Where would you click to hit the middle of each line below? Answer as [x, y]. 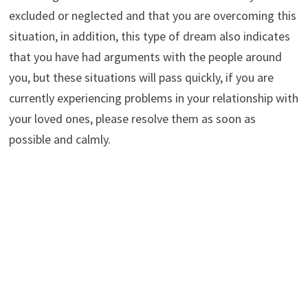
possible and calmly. [59, 139]
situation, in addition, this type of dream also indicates [149, 36]
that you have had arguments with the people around [145, 56]
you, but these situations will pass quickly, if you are [141, 77]
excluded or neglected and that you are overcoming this [152, 15]
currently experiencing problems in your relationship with [153, 98]
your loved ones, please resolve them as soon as [132, 118]
